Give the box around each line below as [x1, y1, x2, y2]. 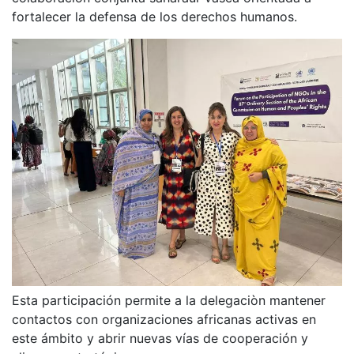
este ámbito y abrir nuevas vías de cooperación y [12, 330, 308, 346]
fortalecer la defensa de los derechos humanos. [12, 8, 297, 24]
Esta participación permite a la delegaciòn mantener [12, 292, 326, 308]
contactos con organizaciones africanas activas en [12, 311, 316, 327]
